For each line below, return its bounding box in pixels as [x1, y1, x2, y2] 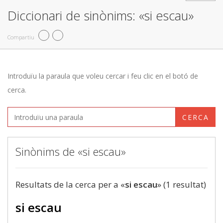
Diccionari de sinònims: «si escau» [7, 7, 194, 24]
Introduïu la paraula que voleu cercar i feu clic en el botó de [7, 71, 198, 81]
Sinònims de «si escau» [15, 144, 126, 159]
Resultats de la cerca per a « [15, 179, 125, 190]
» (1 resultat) [157, 179, 206, 190]
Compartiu [7, 33, 34, 41]
